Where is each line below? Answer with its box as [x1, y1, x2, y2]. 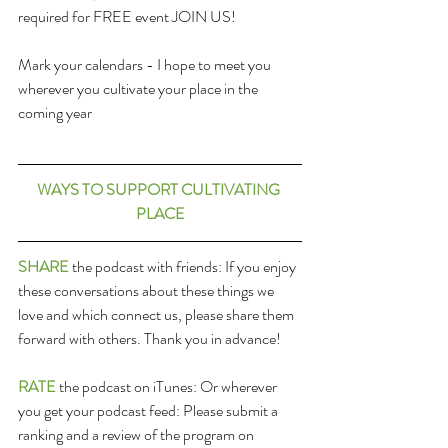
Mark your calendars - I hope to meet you [18, 53, 274, 77]
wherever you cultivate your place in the [18, 77, 261, 101]
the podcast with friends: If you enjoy [69, 255, 299, 279]
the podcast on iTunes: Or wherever [56, 375, 280, 399]
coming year [18, 101, 92, 125]
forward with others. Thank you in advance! [18, 327, 281, 351]
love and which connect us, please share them [18, 303, 297, 327]
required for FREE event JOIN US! [18, 5, 236, 29]
